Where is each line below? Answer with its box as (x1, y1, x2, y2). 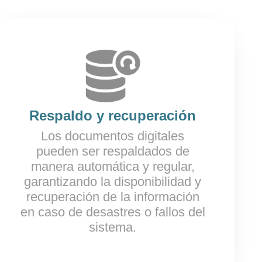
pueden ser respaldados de (36, 144, 189, 158)
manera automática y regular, (30, 159, 195, 174)
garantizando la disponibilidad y (24, 174, 202, 189)
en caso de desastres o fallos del (20, 205, 205, 219)
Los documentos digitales (41, 129, 185, 143)
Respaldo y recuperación (29, 108, 196, 123)
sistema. (89, 220, 137, 235)
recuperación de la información (26, 189, 199, 204)
